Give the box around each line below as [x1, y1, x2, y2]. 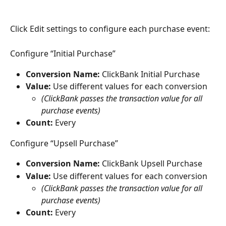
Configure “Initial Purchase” [10, 48, 116, 60]
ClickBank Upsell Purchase [100, 158, 202, 169]
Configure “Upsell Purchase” [10, 137, 118, 149]
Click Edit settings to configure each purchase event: [10, 23, 210, 35]
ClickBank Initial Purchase [100, 68, 200, 80]
